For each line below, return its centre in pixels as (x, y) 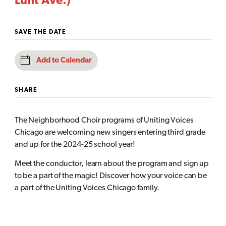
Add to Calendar (64, 61)
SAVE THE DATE (40, 33)
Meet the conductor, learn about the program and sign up (112, 164)
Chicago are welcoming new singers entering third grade (110, 132)
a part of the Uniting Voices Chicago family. (87, 188)
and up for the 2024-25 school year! (75, 145)
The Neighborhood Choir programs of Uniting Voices (104, 120)
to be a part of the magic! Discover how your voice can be (111, 176)
